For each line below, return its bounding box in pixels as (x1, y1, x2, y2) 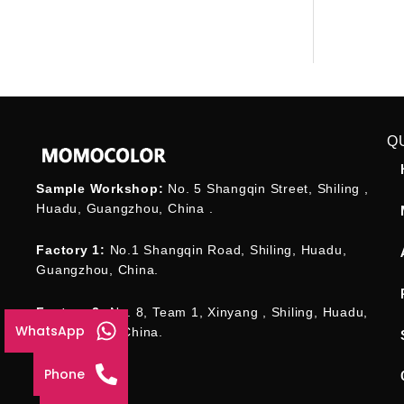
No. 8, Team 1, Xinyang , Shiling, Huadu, (105, 304, 369, 319)
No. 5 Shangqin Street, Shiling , (163, 180, 369, 196)
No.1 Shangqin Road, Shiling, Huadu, (109, 243, 347, 258)
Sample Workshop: (36, 180, 164, 196)
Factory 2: (36, 304, 106, 319)
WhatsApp (15, 322, 85, 340)
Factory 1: (36, 243, 110, 258)
